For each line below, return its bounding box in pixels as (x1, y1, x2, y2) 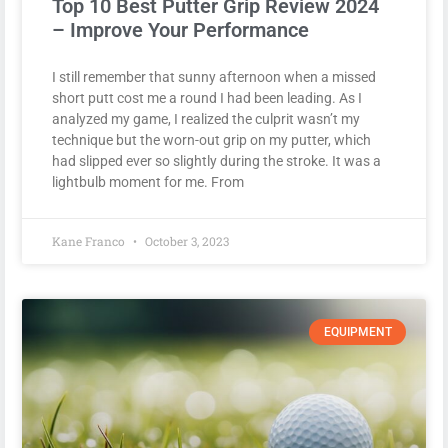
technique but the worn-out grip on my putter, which (52, 131, 371, 148)
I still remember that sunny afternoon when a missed (52, 68, 376, 85)
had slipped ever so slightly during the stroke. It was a (52, 152, 381, 169)
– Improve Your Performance (52, 17, 309, 42)
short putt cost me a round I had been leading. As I (52, 89, 362, 106)
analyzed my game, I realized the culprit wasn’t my (52, 110, 360, 127)
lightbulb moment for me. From (52, 173, 244, 190)
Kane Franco (52, 232, 128, 249)
